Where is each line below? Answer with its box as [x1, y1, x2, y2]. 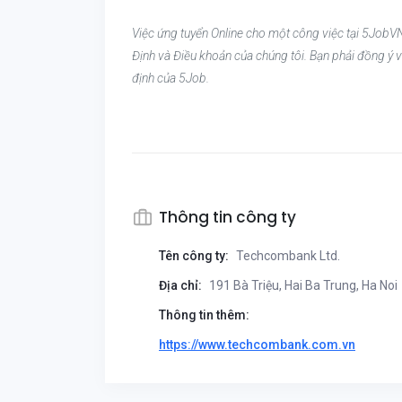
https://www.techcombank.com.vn [159, 337, 355, 352]
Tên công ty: [159, 249, 229, 263]
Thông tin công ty [159, 206, 296, 228]
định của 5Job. [132, 71, 209, 85]
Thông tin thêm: [159, 308, 249, 322]
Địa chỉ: [159, 278, 202, 293]
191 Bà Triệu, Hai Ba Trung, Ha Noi [206, 278, 398, 293]
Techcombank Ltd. [233, 249, 340, 263]
